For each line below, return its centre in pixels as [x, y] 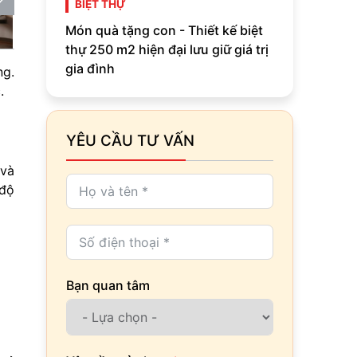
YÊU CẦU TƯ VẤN [130, 140]
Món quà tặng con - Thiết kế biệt [164, 30]
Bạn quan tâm [108, 285]
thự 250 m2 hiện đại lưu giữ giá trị [167, 49]
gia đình [90, 68]
